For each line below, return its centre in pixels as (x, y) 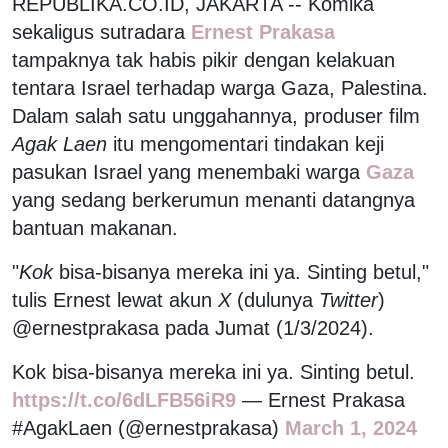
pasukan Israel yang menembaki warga (186, 171)
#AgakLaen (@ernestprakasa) (148, 427)
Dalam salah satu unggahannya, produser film (216, 115)
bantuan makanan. (95, 227)
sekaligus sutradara (98, 31)
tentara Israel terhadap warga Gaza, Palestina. (220, 87)
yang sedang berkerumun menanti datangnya (213, 199)
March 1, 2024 (351, 427)
